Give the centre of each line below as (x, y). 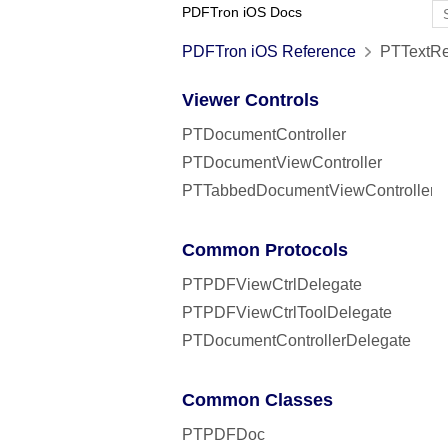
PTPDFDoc (223, 434)
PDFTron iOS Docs (242, 12)
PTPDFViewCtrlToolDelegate (287, 312)
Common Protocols (265, 250)
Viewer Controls (250, 100)
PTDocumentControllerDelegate (296, 340)
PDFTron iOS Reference (269, 51)
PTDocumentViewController (282, 162)
